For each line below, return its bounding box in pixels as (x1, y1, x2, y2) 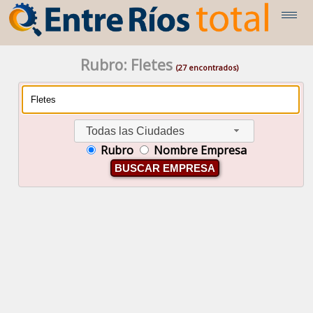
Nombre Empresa (154, 142, 247, 158)
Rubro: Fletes (80, 54, 177, 75)
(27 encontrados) (176, 61, 239, 73)
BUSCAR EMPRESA (115, 161, 216, 174)
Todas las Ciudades (86, 124, 185, 137)
